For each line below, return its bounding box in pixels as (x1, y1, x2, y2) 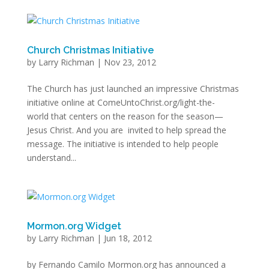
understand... (26, 152, 76, 163)
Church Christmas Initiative (26, 44, 154, 56)
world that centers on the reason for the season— (26, 110, 223, 122)
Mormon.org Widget (26, 220, 121, 232)
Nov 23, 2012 (103, 56, 156, 68)
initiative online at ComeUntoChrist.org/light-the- (26, 97, 215, 108)
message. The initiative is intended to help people (26, 138, 219, 150)
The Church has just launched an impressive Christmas (26, 83, 239, 94)
